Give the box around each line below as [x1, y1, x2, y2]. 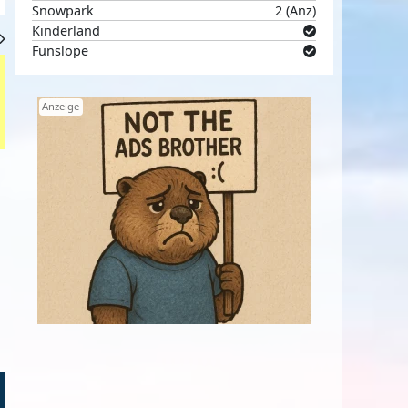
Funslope [32, 41, 89, 59]
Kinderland [32, 21, 101, 39]
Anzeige [42, 99, 80, 114]
